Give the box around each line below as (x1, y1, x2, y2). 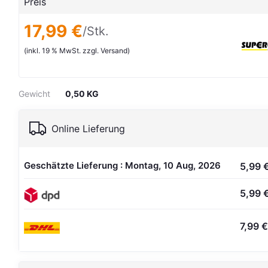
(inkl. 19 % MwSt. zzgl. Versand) (24, 46, 130, 55)
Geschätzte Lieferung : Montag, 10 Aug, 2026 (24, 160, 221, 171)
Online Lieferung (51, 123, 126, 135)
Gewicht (19, 89, 51, 99)
